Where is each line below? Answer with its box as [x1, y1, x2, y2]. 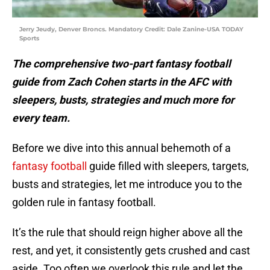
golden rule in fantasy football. [12, 196, 156, 209]
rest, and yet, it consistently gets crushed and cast [12, 244, 250, 257]
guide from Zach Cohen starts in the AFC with [12, 75, 231, 89]
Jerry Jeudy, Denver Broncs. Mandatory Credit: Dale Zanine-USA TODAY [19, 25, 243, 34]
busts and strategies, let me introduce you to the [12, 178, 242, 191]
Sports [19, 34, 39, 43]
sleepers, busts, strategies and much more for [12, 93, 234, 107]
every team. [12, 111, 70, 125]
